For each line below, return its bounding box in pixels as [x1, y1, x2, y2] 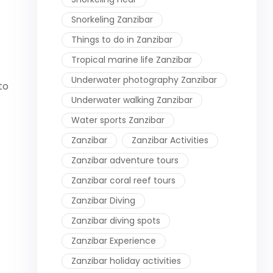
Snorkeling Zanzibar [71, 13, 153, 26]
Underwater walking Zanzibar [71, 93, 193, 106]
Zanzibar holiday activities [71, 254, 181, 267]
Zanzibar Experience [71, 234, 156, 247]
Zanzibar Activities [132, 133, 208, 146]
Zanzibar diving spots [71, 214, 160, 227]
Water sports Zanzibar [71, 113, 165, 126]
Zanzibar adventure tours [71, 154, 179, 166]
